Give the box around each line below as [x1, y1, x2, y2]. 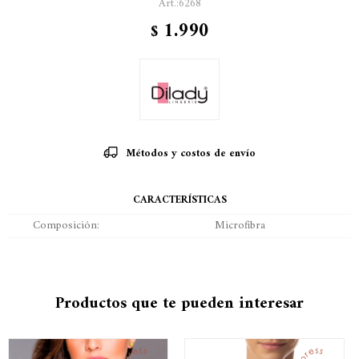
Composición [33, 215, 97, 236]
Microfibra [214, 215, 265, 236]
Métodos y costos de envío [126, 143, 256, 163]
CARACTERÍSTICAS [132, 190, 227, 209]
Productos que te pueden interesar [55, 289, 304, 318]
